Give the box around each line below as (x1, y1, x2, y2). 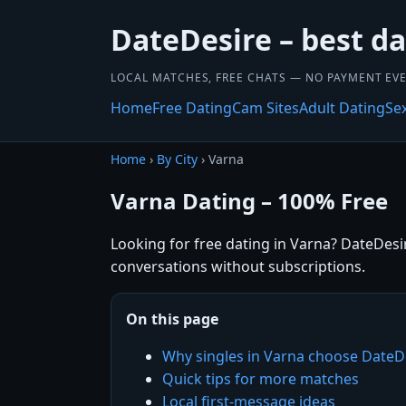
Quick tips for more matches (162, 368, 359, 389)
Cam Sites (232, 98, 299, 118)
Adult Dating (299, 98, 385, 118)
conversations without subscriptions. (111, 256, 365, 276)
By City (157, 150, 198, 168)
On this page (126, 308, 218, 329)
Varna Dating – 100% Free (111, 185, 388, 216)
